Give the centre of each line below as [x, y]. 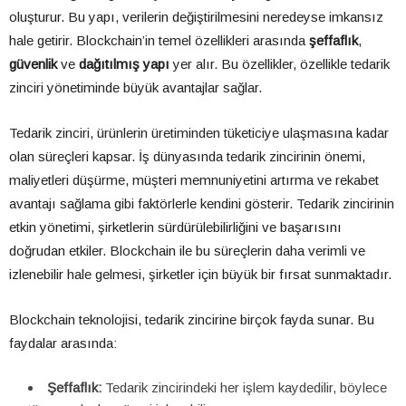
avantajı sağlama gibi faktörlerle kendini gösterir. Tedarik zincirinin [202, 204]
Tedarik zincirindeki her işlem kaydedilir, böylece [244, 388]
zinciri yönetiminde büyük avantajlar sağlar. [135, 88]
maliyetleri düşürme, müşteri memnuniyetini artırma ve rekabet [194, 180]
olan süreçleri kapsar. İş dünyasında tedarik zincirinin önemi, [187, 157]
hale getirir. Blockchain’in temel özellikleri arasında [159, 41]
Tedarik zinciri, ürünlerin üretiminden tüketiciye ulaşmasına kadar [199, 133]
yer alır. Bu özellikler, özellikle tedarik [280, 64]
